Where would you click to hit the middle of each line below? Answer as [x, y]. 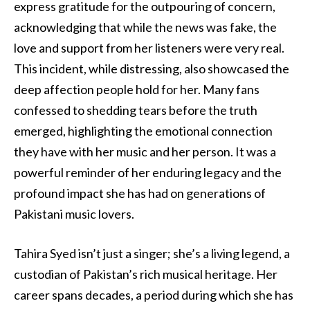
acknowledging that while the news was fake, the [145, 27]
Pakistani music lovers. [74, 213]
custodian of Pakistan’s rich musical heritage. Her [146, 274]
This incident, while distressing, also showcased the [152, 68]
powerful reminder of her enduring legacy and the [148, 172]
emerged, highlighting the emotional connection [143, 130]
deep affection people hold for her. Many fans [137, 89]
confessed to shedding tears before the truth [136, 110]
